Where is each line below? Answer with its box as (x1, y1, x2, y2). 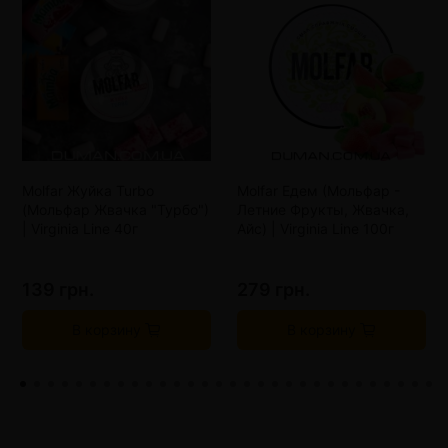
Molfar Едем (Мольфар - (237, 182, 400, 200)
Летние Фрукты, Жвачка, (237, 201, 409, 219)
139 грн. (22, 279, 94, 301)
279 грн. (237, 279, 310, 301)
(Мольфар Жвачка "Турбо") (22, 201, 209, 219)
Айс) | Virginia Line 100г (237, 220, 394, 238)
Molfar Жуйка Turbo (22, 182, 154, 200)
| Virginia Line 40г (22, 220, 138, 238)
